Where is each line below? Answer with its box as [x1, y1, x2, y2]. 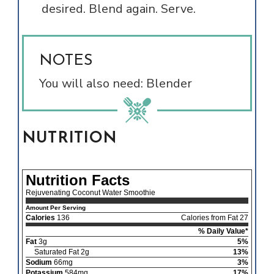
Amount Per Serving [25, 204, 86, 212]
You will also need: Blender [39, 75, 192, 92]
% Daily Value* [198, 227, 249, 236]
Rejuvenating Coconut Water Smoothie [25, 188, 155, 198]
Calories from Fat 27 [181, 213, 249, 223]
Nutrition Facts [25, 172, 130, 189]
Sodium [25, 258, 52, 267]
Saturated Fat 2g [34, 248, 89, 257]
